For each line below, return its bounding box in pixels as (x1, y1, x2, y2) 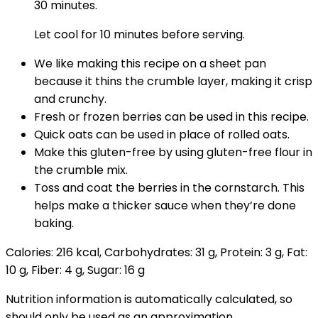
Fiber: (31, 262, 65, 278)
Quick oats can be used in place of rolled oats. (34, 126, 290, 143)
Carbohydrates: (104, 244, 195, 261)
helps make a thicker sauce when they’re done (34, 197, 296, 214)
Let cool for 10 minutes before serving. (34, 26, 245, 43)
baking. (34, 215, 74, 231)
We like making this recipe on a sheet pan (34, 55, 266, 72)
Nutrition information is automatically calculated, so (6, 291, 292, 307)
